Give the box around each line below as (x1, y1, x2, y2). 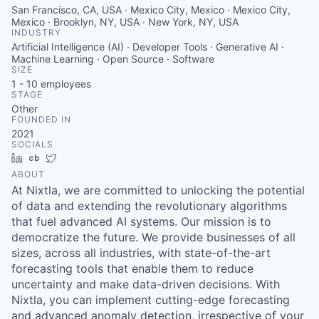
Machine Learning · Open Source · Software (11, 53, 214, 65)
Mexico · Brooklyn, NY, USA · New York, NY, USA (11, 16, 239, 28)
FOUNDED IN (11, 114, 71, 125)
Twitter (62, 152, 94, 164)
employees (38, 78, 91, 90)
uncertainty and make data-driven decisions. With (11, 277, 280, 291)
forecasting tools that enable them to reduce (11, 261, 253, 276)
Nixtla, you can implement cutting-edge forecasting (11, 293, 290, 307)
